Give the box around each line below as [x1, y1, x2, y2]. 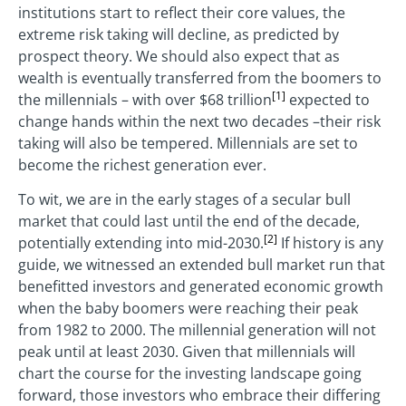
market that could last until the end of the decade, [18, 211, 360, 232]
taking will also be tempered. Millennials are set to [18, 132, 358, 153]
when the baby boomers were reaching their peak [18, 298, 358, 319]
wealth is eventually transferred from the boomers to [18, 67, 382, 88]
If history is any [277, 233, 383, 254]
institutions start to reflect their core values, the [18, 2, 345, 23]
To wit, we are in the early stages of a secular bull [18, 189, 351, 210]
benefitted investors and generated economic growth [18, 276, 383, 297]
